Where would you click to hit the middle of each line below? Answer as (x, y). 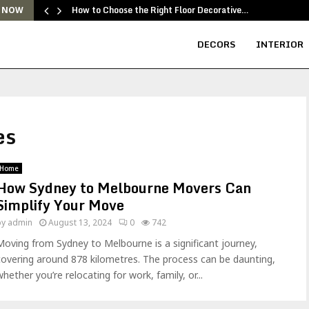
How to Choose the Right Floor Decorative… (160, 10)
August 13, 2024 (80, 222)
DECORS (216, 44)
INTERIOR (280, 44)
